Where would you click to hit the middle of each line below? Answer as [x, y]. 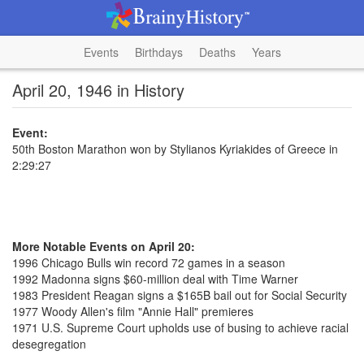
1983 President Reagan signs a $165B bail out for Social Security [180, 295]
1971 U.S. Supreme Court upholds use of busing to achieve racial [180, 327]
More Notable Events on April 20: [104, 246]
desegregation [49, 344]
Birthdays [158, 52]
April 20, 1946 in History [98, 90]
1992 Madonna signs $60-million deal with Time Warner [155, 279]
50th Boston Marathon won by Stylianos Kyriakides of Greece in [175, 149]
